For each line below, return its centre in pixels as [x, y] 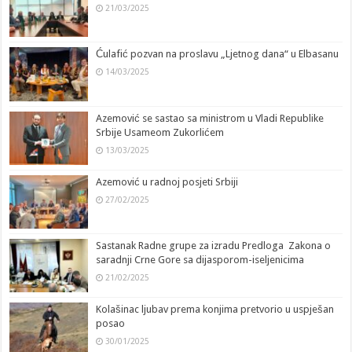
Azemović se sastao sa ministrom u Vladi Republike [210, 118]
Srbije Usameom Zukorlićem [160, 132]
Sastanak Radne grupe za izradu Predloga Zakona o [214, 245]
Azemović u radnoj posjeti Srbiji [167, 181]
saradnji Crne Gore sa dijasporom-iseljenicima [200, 259]
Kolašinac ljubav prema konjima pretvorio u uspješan [215, 310]
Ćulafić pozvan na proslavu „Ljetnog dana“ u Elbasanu [218, 54]
